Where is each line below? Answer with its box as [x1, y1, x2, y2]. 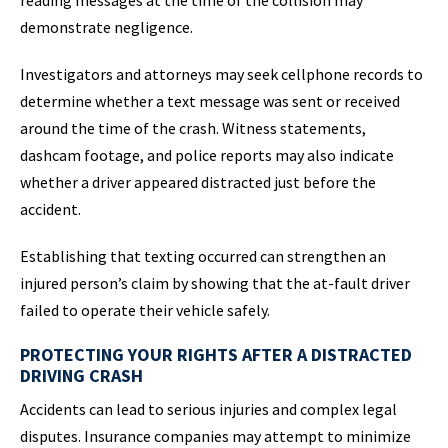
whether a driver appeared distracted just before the [20, 172, 376, 193]
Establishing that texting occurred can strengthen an [20, 246, 386, 267]
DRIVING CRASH [20, 364, 143, 388]
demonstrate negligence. [20, 17, 193, 38]
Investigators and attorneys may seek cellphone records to [20, 64, 423, 85]
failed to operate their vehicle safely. [20, 300, 270, 321]
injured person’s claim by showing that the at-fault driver [20, 273, 410, 294]
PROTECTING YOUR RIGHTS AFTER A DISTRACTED [20, 343, 412, 367]
